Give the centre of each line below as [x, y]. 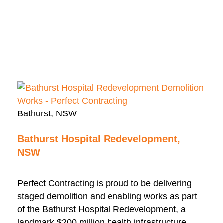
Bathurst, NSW [47, 114]
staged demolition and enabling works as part [107, 196]
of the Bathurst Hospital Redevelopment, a [102, 209]
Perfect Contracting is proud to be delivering [105, 183]
